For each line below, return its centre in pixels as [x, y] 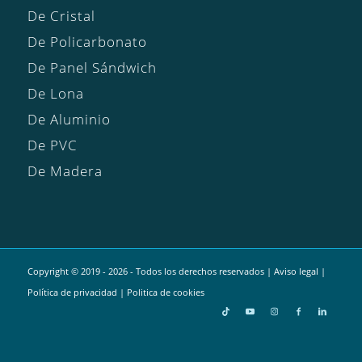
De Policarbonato [87, 42]
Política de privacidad [72, 293]
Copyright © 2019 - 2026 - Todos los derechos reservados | [150, 271]
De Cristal [61, 16]
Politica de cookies [165, 293]
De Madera [65, 171]
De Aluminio [69, 120]
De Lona [55, 94]
